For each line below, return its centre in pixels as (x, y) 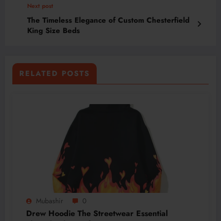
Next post (40, 6)
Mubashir (50, 201)
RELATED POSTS (55, 74)
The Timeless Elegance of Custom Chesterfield (108, 20)
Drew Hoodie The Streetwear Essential (97, 214)
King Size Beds (54, 31)
